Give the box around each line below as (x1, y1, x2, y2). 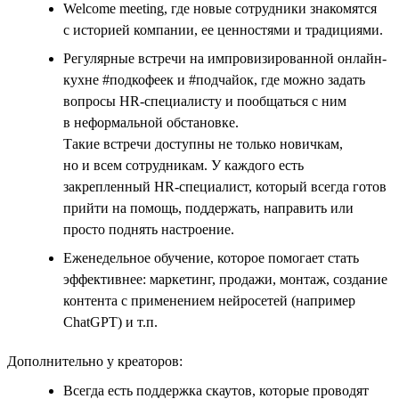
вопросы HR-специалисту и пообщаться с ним (63, 93, 346, 109)
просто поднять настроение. (63, 221, 234, 237)
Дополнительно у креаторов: (7, 353, 183, 369)
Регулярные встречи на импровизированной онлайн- (63, 50, 387, 66)
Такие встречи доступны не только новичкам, (63, 135, 343, 151)
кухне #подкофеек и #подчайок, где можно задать (63, 71, 365, 87)
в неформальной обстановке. (63, 114, 239, 130)
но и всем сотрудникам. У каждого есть (63, 157, 304, 173)
